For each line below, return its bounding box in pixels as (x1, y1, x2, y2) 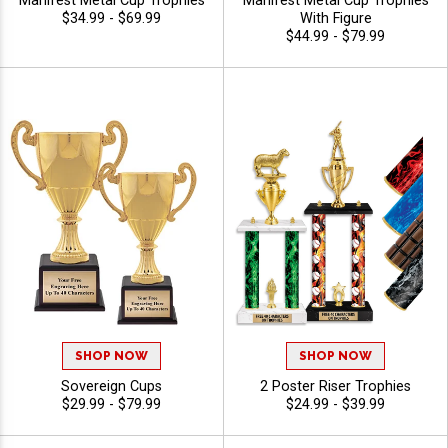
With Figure (299, 10, 372, 28)
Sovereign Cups (61, 377, 162, 395)
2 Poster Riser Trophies (260, 377, 411, 395)
